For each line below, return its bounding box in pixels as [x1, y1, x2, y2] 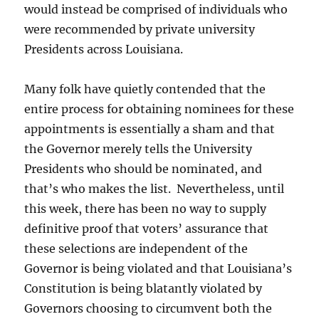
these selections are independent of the [24, 241, 249, 256]
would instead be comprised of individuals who [24, 1, 288, 16]
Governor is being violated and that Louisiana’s [24, 261, 293, 276]
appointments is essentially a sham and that [24, 121, 276, 136]
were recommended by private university [24, 21, 256, 36]
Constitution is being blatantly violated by [24, 281, 263, 296]
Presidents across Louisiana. [24, 41, 184, 56]
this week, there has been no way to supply [24, 201, 267, 216]
